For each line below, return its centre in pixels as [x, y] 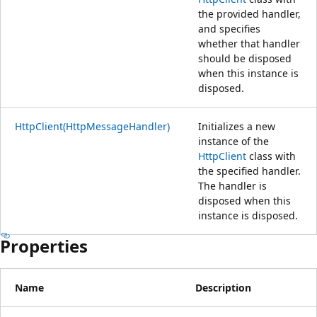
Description [223, 287]
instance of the [234, 141]
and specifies [229, 28]
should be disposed [245, 58]
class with [271, 156]
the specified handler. [249, 171]
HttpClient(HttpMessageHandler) [92, 126]
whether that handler [249, 43]
